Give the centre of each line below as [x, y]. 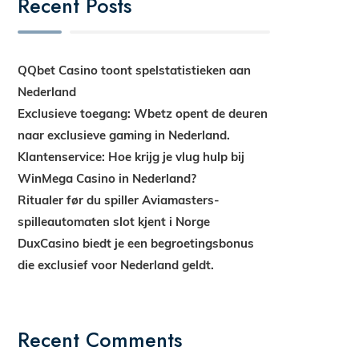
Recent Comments [100, 340]
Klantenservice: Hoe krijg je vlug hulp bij [131, 157]
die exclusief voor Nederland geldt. [116, 265]
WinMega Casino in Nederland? [107, 178]
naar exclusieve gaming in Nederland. [124, 135]
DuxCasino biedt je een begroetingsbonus [136, 243]
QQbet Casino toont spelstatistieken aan [135, 70]
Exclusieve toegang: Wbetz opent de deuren [143, 113]
